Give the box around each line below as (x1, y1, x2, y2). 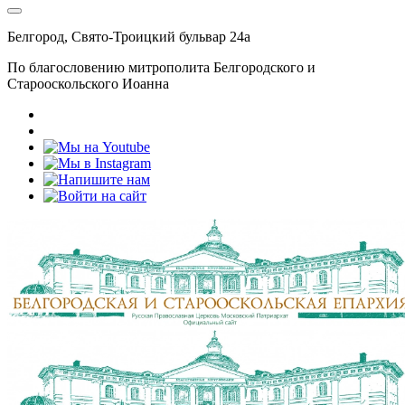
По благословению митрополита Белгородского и (7, 60, 316, 75)
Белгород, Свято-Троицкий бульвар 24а (7, 29, 250, 44)
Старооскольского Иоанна (7, 76, 169, 91)
